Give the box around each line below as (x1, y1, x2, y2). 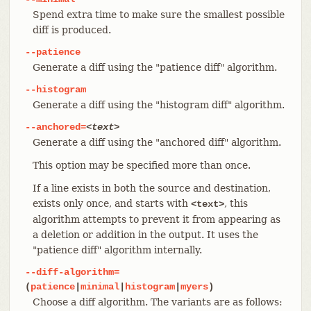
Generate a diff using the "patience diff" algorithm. (32, 61, 277, 73)
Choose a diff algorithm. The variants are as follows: (32, 296, 283, 308)
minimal (80, 280, 119, 292)
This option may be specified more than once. (32, 159, 251, 171)
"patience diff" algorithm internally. (32, 244, 202, 255)
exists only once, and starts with (32, 197, 191, 209)
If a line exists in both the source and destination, (32, 182, 271, 194)
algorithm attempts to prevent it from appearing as (32, 213, 280, 225)
